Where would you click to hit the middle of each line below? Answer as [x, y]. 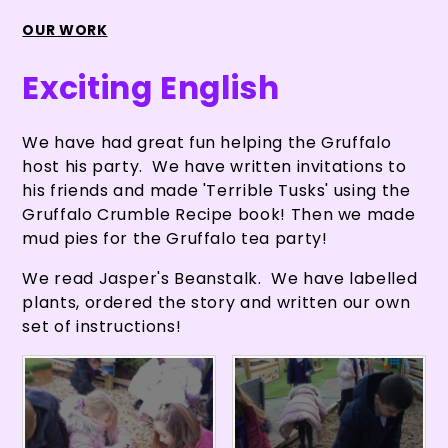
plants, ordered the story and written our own [216, 302]
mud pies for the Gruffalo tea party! [175, 238]
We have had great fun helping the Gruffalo [207, 142]
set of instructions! [104, 326]
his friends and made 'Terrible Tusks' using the [216, 190]
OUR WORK [65, 29]
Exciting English [151, 87]
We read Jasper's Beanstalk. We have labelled [220, 278]
